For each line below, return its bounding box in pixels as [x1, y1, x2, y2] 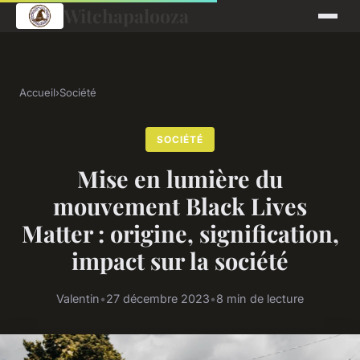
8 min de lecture [216, 292, 304, 306]
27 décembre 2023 [106, 292, 210, 306]
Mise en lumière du [77, 163, 283, 194]
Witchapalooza [63, 3, 189, 28]
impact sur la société [72, 245, 288, 276]
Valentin [56, 292, 100, 306]
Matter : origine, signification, [21, 218, 339, 249]
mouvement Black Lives [53, 190, 307, 222]
